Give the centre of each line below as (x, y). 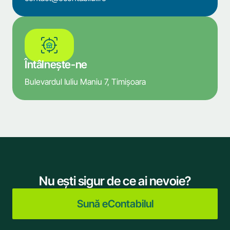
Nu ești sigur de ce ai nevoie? (115, 181)
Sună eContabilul (115, 204)
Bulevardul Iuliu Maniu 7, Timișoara (85, 82)
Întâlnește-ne (56, 65)
